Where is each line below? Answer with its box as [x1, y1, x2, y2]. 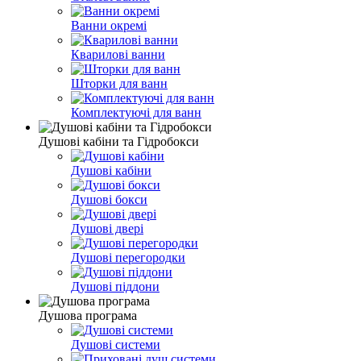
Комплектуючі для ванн [71, 106, 201, 120]
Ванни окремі [71, 19, 147, 33]
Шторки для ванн [71, 77, 168, 91]
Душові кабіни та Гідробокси [39, 135, 199, 149]
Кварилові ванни [71, 48, 165, 62]
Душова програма [39, 309, 137, 323]
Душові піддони [71, 280, 160, 294]
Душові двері [71, 222, 143, 236]
